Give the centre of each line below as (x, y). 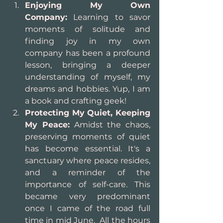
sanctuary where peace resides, (88, 161)
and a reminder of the (88, 172)
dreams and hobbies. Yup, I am (88, 89)
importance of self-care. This (88, 184)
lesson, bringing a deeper (88, 65)
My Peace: (47, 125)
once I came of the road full (88, 208)
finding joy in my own (88, 41)
